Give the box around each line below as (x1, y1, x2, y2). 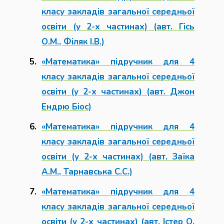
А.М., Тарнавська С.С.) (41, 166, 132, 177)
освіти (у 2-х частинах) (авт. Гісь (41, 21, 194, 32)
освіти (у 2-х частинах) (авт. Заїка (41, 151, 194, 162)
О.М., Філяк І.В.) (41, 36, 104, 47)
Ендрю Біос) (41, 101, 91, 112)
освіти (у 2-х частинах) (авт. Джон (41, 86, 194, 97)
